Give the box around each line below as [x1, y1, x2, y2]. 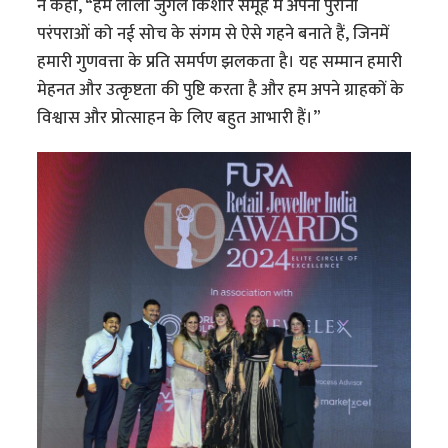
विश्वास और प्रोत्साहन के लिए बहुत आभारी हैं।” [37, 103, 322, 132]
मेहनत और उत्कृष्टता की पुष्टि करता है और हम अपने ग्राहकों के [37, 75, 405, 104]
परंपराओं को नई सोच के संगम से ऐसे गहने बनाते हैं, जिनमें [37, 19, 390, 48]
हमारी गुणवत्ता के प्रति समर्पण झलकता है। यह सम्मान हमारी [37, 47, 403, 76]
